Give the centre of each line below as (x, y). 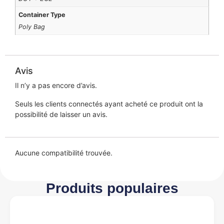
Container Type (42, 14)
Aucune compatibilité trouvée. (64, 152)
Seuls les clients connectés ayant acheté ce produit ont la (109, 103)
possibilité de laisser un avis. (61, 114)
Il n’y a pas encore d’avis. (56, 85)
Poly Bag (32, 26)
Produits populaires (112, 188)
